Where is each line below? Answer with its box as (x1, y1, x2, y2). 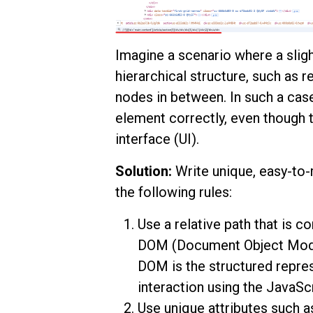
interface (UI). (115, 130, 203, 147)
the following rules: (115, 183, 232, 201)
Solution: (115, 162, 172, 180)
